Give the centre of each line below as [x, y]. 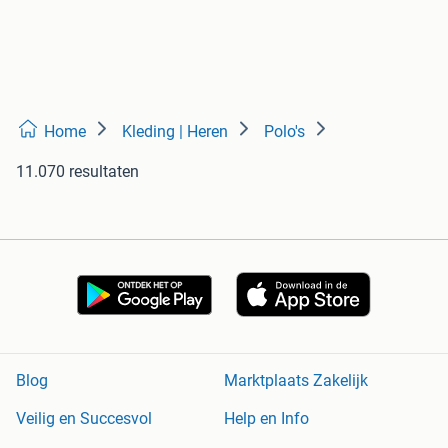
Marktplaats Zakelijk [296, 381]
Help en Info [266, 419]
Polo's [284, 131]
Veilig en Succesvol [84, 419]
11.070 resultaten [77, 171]
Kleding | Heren [175, 131]
